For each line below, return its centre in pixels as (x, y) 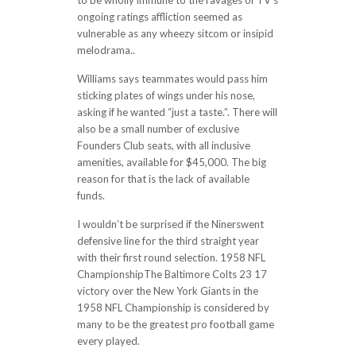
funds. (91, 195)
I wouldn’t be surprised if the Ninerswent (170, 224)
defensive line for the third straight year (168, 241)
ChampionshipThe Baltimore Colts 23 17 (172, 274)
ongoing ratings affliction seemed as (159, 17)
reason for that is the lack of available (163, 179)
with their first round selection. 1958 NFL (171, 257)
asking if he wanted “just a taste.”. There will (177, 112)
